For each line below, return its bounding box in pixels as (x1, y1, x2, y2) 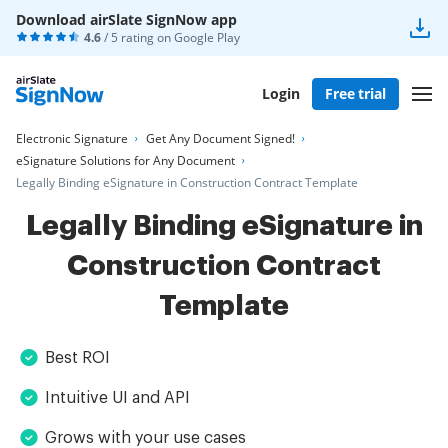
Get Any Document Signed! (146, 130, 295, 147)
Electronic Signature (16, 130, 128, 147)
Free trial (325, 83, 386, 103)
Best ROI (45, 350, 110, 366)
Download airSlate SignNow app (16, 10, 237, 29)
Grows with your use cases (45, 430, 246, 446)
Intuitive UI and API (45, 390, 190, 406)
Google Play (174, 29, 240, 46)
